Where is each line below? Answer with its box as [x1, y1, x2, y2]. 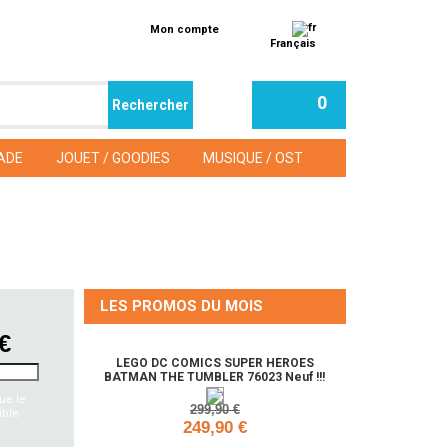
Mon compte [150, 23, 220, 36]
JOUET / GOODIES [56, 150, 170, 166]
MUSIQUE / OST [203, 150, 303, 166]
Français [269, 37, 316, 50]
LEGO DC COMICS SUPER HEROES [115, 356, 314, 370]
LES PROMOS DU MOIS [99, 297, 263, 315]
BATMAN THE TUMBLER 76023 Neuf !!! [104, 370, 326, 384]
